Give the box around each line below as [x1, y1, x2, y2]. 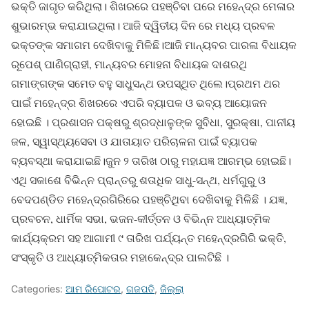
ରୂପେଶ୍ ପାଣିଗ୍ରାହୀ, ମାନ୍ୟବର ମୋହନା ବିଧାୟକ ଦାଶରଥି [11, 56, 247, 71]
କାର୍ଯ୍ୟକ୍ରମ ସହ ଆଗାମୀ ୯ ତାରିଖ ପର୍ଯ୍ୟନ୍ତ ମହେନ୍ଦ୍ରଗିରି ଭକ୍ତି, [11, 230, 286, 245]
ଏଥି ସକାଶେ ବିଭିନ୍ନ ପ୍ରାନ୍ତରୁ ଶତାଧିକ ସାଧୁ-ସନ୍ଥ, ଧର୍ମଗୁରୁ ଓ [11, 172, 266, 187]
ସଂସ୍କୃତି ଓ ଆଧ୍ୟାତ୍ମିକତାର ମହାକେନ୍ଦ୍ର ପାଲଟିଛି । [11, 249, 229, 264]
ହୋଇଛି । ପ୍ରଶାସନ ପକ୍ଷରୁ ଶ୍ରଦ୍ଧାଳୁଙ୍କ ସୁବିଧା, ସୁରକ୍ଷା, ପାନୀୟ [11, 114, 295, 129]
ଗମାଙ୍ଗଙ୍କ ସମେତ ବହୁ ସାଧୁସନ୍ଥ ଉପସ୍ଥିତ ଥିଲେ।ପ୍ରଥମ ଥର [11, 75, 280, 90]
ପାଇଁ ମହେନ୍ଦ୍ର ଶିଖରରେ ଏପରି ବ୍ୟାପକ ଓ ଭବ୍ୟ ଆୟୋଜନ [11, 94, 267, 110]
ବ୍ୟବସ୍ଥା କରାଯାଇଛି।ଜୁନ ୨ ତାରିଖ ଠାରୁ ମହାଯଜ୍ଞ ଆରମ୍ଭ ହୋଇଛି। [11, 152, 291, 168]
